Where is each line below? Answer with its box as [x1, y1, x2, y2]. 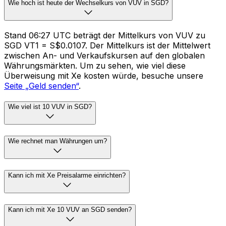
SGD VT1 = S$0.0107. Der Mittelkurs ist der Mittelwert [4, 40, 210, 50]
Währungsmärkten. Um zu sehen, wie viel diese [4, 60, 186, 71]
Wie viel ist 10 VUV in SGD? [8, 103, 92, 111]
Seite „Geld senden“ [4, 80, 79, 91]
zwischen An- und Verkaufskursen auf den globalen [4, 50, 205, 61]
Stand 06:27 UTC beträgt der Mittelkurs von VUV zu [4, 30, 205, 40]
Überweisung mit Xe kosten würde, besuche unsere [4, 70, 203, 81]
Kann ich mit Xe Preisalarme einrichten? [8, 171, 126, 179]
